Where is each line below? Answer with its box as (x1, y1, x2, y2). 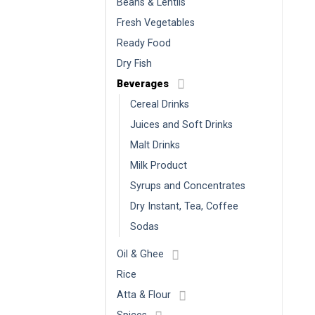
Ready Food (117, 37, 171, 50)
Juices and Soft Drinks (130, 119, 233, 131)
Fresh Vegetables (117, 17, 195, 30)
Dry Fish (117, 58, 152, 70)
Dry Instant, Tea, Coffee (130, 200, 238, 213)
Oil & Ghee (117, 248, 164, 261)
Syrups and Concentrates (130, 180, 245, 193)
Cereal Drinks (130, 98, 189, 111)
